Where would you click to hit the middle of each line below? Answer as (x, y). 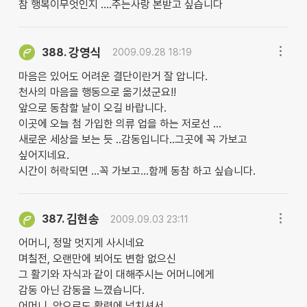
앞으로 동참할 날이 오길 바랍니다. (92, 108)
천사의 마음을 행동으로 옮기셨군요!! (97, 93)
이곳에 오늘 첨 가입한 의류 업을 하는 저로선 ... (120, 124)
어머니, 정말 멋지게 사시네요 (81, 243)
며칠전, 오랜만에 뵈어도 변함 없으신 (97, 259)
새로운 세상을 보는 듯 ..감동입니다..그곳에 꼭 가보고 (133, 140)
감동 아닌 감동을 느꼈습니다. (81, 291)
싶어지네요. (44, 156)
